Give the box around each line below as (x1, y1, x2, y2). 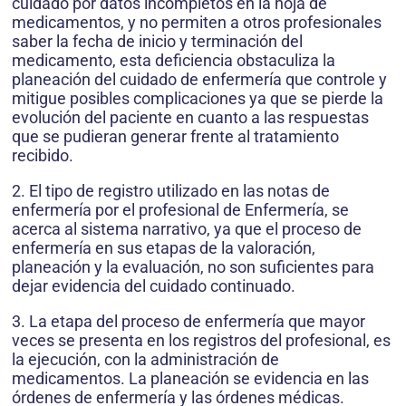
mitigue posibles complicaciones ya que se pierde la (12, 89, 383, 109)
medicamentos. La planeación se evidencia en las (12, 369, 369, 389)
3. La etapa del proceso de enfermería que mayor (12, 312, 365, 332)
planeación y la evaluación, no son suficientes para (12, 257, 374, 277)
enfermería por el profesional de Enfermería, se (12, 200, 349, 220)
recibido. (12, 146, 73, 166)
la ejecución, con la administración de (12, 350, 279, 370)
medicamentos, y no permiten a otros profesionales (12, 13, 382, 33)
